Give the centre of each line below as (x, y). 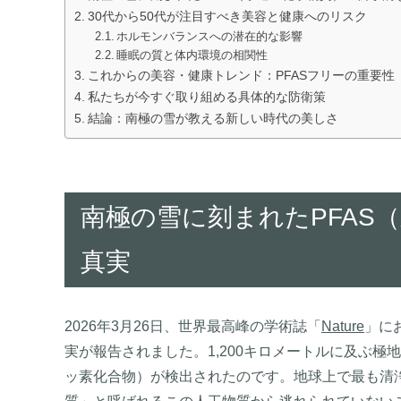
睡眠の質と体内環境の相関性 (192, 55)
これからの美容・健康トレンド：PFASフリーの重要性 (241, 75)
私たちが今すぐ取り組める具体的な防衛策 (206, 96)
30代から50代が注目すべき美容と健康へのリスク (227, 16)
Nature (343, 326)
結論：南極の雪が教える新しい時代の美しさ (213, 118)
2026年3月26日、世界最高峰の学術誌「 (193, 326)
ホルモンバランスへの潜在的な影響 (210, 36)
